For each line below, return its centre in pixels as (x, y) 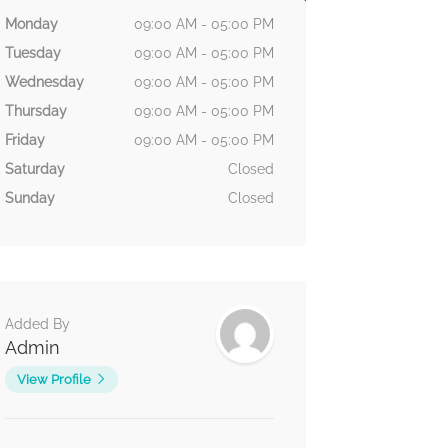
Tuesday (32, 53)
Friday (24, 140)
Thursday (35, 111)
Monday (31, 24)
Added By (37, 324)
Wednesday (44, 82)
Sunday (29, 198)
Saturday (34, 169)
